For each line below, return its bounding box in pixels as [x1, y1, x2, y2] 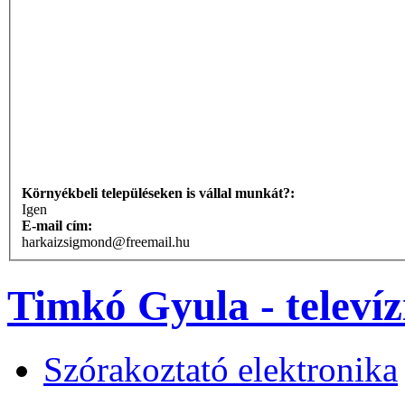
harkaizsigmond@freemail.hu [22, 234, 190, 250]
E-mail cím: [22, 218, 96, 234]
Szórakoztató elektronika [43, 350, 398, 390]
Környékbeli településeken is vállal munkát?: [22, 185, 298, 202]
